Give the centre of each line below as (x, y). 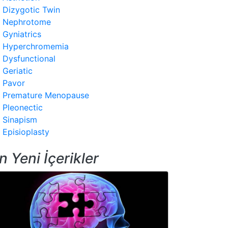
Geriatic (18, 71)
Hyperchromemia (36, 46)
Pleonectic (23, 107)
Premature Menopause (46, 95)
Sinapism (20, 120)
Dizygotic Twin (31, 10)
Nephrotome (27, 22)
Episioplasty (26, 132)
